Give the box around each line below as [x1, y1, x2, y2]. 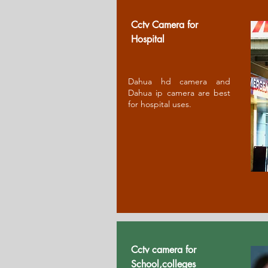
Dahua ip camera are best [128, 87, 230, 99]
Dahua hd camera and [128, 76, 230, 87]
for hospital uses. [128, 99, 191, 110]
